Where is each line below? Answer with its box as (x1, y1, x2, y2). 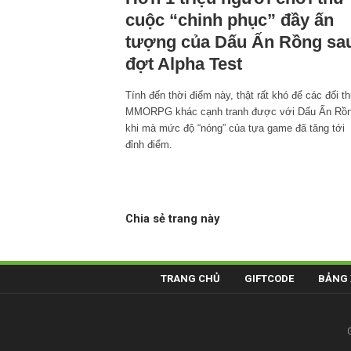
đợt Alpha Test (125, 53, 242, 74)
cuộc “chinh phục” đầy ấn (125, 9, 334, 30)
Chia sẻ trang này (125, 211, 219, 226)
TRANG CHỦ (161, 272, 220, 284)
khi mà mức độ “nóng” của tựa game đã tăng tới (125, 121, 345, 134)
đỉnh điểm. (125, 138, 172, 150)
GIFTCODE (244, 272, 294, 284)
